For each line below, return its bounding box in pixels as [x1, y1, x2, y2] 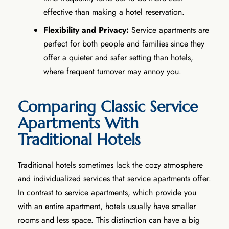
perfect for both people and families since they [43, 37, 204, 50]
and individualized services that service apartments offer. [18, 172, 211, 185]
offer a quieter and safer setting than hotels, [43, 51, 193, 63]
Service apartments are [131, 24, 209, 36]
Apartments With [18, 113, 139, 132]
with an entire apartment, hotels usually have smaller [18, 200, 196, 212]
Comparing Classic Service [18, 97, 198, 116]
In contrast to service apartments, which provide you [18, 186, 196, 198]
